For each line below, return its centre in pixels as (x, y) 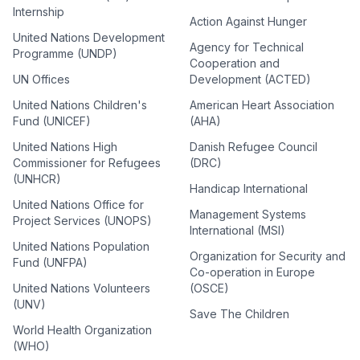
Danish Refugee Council (254, 147)
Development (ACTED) (250, 79)
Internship (39, 12)
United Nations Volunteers (82, 288)
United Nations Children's (80, 105)
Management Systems (248, 214)
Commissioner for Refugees (87, 163)
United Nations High (65, 147)
